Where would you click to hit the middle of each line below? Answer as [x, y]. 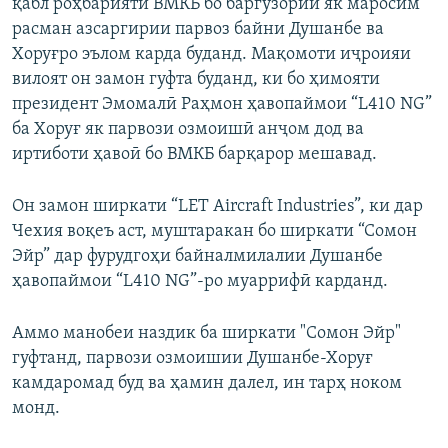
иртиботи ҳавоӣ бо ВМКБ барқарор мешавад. [194, 155]
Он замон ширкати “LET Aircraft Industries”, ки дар [217, 207]
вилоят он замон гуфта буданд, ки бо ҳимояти [196, 80]
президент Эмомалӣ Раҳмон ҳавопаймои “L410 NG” [222, 105]
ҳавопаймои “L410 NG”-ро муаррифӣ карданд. [200, 282]
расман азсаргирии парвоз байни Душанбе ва [198, 30]
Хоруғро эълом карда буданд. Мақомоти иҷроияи [211, 55]
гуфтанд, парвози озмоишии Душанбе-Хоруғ [192, 359]
